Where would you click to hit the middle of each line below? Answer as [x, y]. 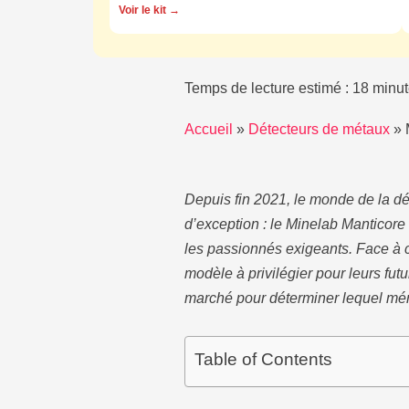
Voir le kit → [149, 10]
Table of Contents [263, 360]
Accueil [209, 130]
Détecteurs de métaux [319, 130]
